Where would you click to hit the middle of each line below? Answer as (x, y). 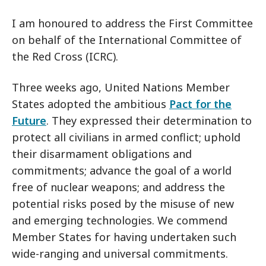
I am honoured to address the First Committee (132, 23)
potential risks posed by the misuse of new (123, 204)
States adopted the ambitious (91, 104)
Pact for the (200, 104)
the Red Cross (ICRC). (65, 56)
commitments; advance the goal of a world (122, 170)
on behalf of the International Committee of (127, 40)
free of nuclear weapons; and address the (118, 187)
